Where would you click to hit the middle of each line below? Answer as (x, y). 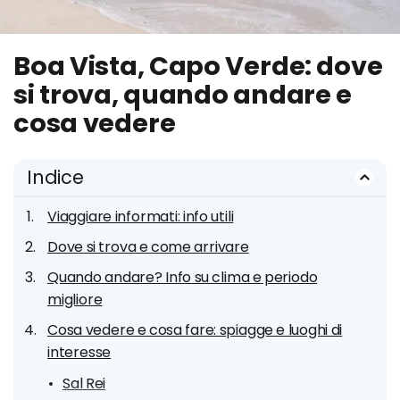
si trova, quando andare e (183, 95)
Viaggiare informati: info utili (141, 217)
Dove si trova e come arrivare (148, 247)
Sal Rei (84, 383)
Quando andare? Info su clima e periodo (183, 277)
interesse (79, 352)
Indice (55, 177)
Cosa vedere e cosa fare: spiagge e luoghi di (195, 330)
